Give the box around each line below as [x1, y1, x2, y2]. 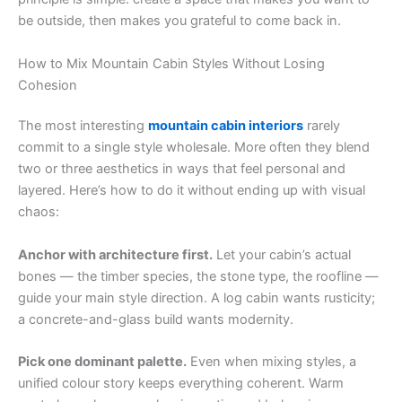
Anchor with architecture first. [18, 246, 213, 263]
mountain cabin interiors [148, 118, 303, 135]
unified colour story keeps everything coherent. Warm [18, 375, 344, 392]
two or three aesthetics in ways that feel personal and [18, 161, 345, 178]
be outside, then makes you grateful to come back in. [18, 13, 341, 30]
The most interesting [18, 118, 148, 135]
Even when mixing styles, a [187, 354, 356, 371]
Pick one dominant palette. [18, 354, 187, 371]
